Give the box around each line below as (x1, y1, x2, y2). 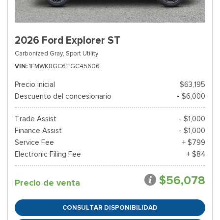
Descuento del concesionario (15, 92, 111, 101)
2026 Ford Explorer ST (15, 34, 120, 47)
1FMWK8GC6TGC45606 (29, 62, 100, 70)
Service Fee (15, 138, 54, 147)
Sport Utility (66, 49, 98, 57)
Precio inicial (15, 80, 55, 89)
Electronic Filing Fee (15, 150, 81, 159)
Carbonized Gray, (15, 49, 64, 57)
